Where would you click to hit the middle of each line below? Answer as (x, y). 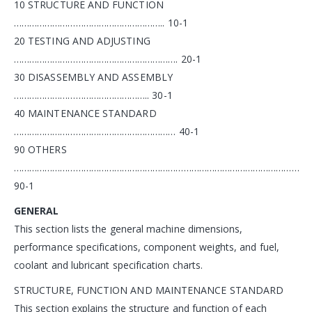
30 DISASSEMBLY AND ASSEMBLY (93, 77)
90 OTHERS (40, 149)
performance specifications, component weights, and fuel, (147, 247)
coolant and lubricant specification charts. (109, 265)
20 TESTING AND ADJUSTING (82, 40)
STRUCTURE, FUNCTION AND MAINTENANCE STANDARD (149, 290)
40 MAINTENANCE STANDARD (85, 113)
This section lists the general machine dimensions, (128, 228)
